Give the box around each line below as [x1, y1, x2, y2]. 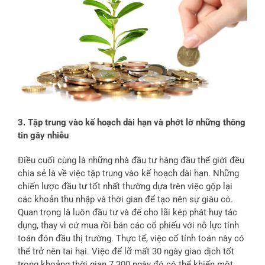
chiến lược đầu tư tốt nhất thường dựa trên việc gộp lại [18, 181, 232, 192]
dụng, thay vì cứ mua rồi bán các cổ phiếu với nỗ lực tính [18, 220, 239, 231]
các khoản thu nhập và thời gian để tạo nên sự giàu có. [18, 194, 233, 205]
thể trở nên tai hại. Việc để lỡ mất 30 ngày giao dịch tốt [18, 246, 234, 257]
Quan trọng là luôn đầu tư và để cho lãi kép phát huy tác [18, 207, 237, 218]
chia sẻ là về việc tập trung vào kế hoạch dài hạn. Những [18, 168, 239, 179]
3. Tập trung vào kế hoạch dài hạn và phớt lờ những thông [18, 117, 245, 128]
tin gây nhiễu [18, 130, 69, 141]
